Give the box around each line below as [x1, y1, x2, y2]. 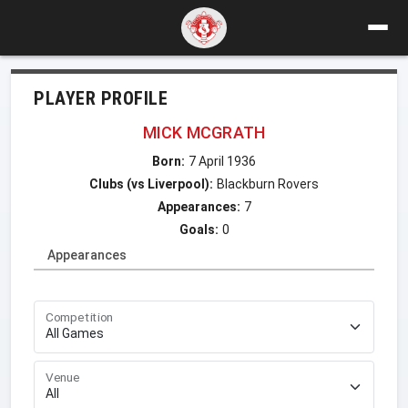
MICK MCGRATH [142, 122, 266, 142]
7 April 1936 [189, 153, 256, 168]
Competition [46, 309, 114, 325]
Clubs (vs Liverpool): [89, 176, 213, 191]
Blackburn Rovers [217, 176, 319, 191]
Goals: [178, 221, 219, 237]
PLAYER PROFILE [34, 87, 168, 109]
